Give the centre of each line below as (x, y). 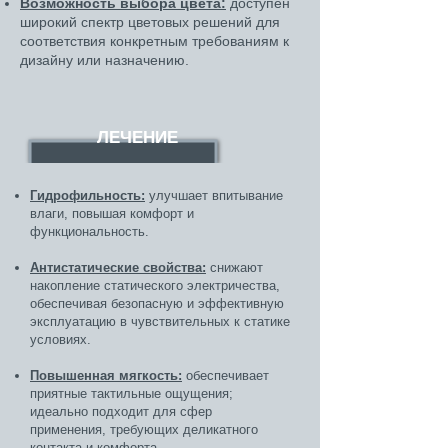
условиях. (60, 339)
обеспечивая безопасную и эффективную (157, 303)
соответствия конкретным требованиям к (154, 41)
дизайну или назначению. (104, 60)
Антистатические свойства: (118, 267)
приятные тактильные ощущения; (131, 393)
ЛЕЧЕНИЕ (137, 137)
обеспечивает (225, 375)
